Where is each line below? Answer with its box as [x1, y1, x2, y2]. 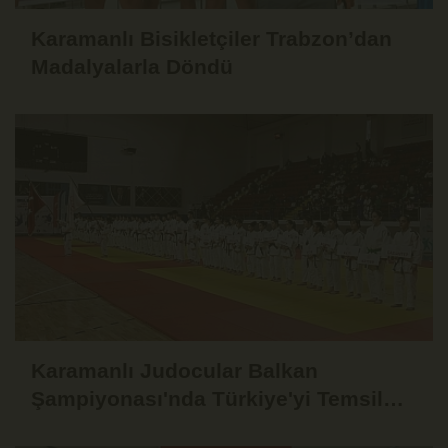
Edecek [31, 414, 106, 438]
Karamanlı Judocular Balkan [31, 358, 318, 382]
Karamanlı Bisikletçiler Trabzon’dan [31, 26, 392, 50]
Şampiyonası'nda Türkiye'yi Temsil [31, 386, 383, 410]
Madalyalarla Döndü [31, 54, 233, 78]
